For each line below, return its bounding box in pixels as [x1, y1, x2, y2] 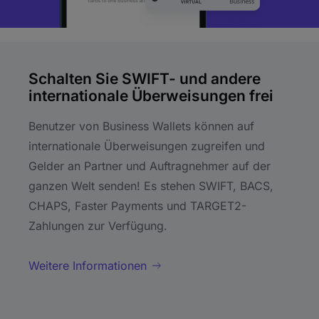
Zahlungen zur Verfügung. [28, 219, 167, 234]
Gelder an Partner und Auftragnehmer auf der [28, 159, 271, 174]
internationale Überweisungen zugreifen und [28, 139, 265, 154]
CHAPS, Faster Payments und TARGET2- [28, 199, 246, 214]
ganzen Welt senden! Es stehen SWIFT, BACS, [28, 179, 273, 194]
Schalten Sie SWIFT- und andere [28, 70, 261, 88]
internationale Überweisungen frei [28, 87, 273, 105]
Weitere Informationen [28, 258, 147, 273]
